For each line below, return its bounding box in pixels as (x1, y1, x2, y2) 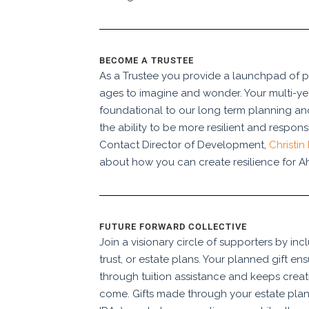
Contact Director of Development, (99, 139, 269, 151)
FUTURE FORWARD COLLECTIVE (99, 221, 247, 232)
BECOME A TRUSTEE (99, 55, 194, 66)
